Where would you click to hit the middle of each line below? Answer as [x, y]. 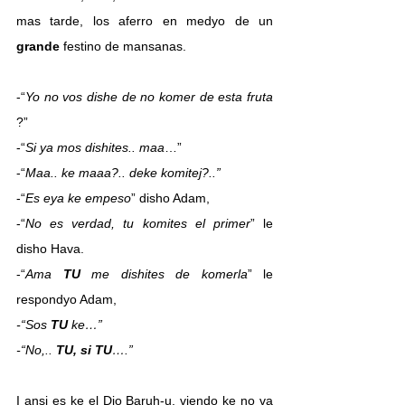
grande [38, 46]
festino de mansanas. [123, 46]
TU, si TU [84, 349]
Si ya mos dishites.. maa [95, 147]
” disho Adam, [170, 198]
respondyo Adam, [66, 299]
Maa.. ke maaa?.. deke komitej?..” [123, 172]
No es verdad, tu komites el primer [138, 223]
